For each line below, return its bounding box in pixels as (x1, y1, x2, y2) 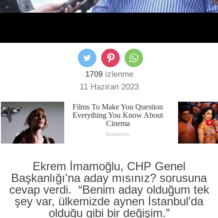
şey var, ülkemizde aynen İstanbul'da (15, 195, 203, 208)
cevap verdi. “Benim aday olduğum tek (9, 183, 209, 196)
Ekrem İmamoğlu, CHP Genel (33, 160, 185, 173)
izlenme (102, 70, 133, 79)
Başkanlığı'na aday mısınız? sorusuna (11, 171, 207, 184)
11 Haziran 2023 (79, 82, 139, 91)
